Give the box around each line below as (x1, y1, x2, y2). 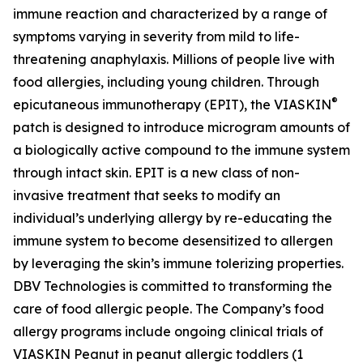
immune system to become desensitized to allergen (13, 233, 333, 249)
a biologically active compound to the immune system (13, 142, 350, 158)
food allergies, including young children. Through (13, 74, 319, 90)
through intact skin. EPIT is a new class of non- (13, 164, 300, 181)
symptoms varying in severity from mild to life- (13, 28, 300, 45)
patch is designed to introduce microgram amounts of (13, 119, 350, 135)
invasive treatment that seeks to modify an (13, 187, 280, 203)
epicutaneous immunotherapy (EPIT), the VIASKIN (13, 96, 331, 113)
